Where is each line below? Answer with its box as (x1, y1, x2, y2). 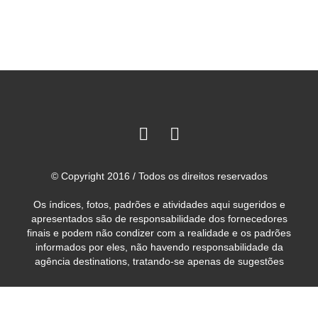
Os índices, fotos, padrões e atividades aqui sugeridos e (33, 199, 285, 211)
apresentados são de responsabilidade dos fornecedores (31, 213, 287, 225)
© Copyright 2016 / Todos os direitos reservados (50, 170, 268, 182)
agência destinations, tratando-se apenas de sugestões (34, 256, 284, 268)
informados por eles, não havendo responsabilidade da (35, 241, 283, 253)
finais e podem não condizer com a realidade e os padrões (27, 227, 291, 239)
